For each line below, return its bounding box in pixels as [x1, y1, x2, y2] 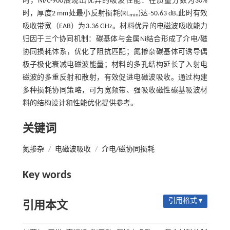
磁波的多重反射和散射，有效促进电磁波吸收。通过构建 [22, 73, 208, 82]
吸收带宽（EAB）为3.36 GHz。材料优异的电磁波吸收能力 [22, 22, 208, 30]
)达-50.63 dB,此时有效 [139, 9, 208, 17]
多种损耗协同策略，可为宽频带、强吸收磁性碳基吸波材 [22, 86, 208, 94]
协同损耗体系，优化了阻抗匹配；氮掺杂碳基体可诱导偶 [22, 48, 208, 56]
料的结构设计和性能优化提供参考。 [22, 99, 138, 107]
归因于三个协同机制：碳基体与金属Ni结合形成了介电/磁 [22, 35, 208, 43]
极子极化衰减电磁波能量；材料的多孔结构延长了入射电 [22, 61, 208, 69]
